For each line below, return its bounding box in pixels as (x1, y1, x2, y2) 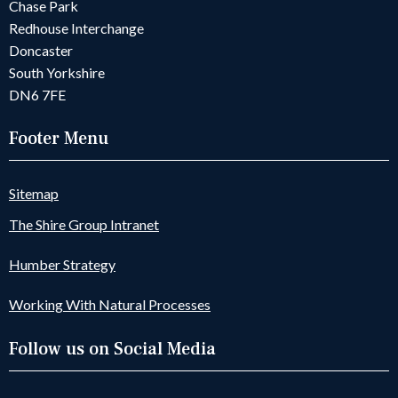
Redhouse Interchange (9, 20, 144, 37)
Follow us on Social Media (9, 337, 216, 361)
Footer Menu (9, 127, 108, 151)
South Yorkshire (9, 64, 105, 82)
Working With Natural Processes (9, 296, 211, 314)
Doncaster (9, 42, 73, 60)
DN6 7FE (9, 86, 66, 104)
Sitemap (9, 185, 59, 203)
